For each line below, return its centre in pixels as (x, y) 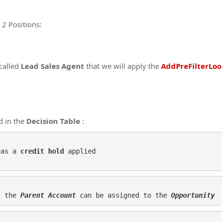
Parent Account (48, 195)
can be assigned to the (123, 195)
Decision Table (54, 121)
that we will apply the (123, 66)
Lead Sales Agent (53, 66)
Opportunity (193, 195)
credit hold (42, 151)
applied (80, 151)
